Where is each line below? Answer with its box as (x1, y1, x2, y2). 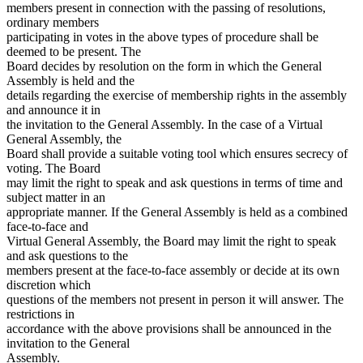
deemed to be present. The (6, 44, 141, 58)
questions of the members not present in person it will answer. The (6, 292, 344, 306)
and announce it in (6, 102, 100, 117)
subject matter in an (6, 190, 105, 204)
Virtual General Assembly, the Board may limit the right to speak (6, 233, 336, 248)
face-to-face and (6, 219, 88, 233)
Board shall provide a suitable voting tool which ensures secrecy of (6, 146, 348, 160)
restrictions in (6, 306, 75, 321)
